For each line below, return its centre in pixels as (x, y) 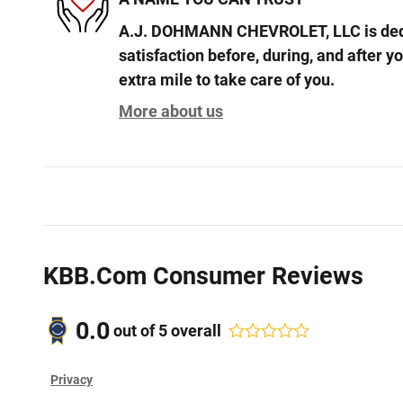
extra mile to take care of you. (227, 79)
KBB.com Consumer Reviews (203, 276)
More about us (171, 111)
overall (194, 331)
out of (136, 331)
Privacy (72, 379)
